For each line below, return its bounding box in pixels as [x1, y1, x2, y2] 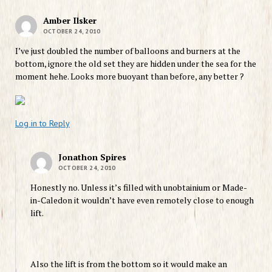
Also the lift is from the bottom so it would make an [30, 257, 227, 270]
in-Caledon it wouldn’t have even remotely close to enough [30, 194, 254, 206]
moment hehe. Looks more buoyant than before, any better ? [15, 70, 244, 82]
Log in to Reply [15, 117, 70, 129]
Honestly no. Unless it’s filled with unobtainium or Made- [30, 181, 247, 193]
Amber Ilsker [42, 14, 97, 26]
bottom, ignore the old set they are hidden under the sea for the [15, 57, 256, 69]
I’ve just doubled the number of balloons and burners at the [15, 44, 240, 56]
